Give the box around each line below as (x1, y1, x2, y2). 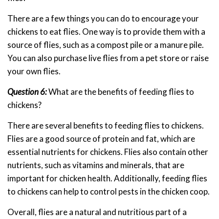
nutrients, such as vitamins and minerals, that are (7, 160, 184, 171)
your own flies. (7, 66, 61, 77)
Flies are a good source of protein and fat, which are (7, 133, 195, 144)
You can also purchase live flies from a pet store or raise (7, 53, 209, 64)
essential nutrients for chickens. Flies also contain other (7, 147, 208, 157)
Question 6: (7, 87, 47, 97)
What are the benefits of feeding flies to (47, 87, 194, 97)
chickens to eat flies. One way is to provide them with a (7, 26, 205, 37)
